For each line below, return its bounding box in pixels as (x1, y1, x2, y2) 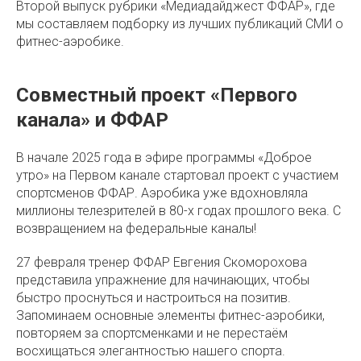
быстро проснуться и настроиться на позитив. (16, 290, 291, 305)
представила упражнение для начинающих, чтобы (16, 272, 309, 288)
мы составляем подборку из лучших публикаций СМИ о (16, 16, 343, 31)
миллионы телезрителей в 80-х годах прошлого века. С (16, 203, 341, 218)
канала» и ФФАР (16, 109, 168, 131)
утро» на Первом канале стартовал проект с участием (16, 168, 338, 183)
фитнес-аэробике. (16, 34, 124, 49)
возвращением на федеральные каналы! (16, 221, 256, 236)
